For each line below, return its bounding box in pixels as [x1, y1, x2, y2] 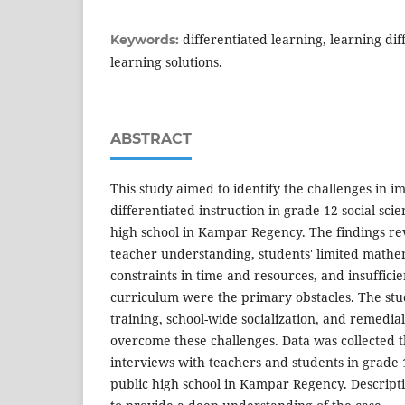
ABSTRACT [110, 129, 192, 147]
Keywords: [110, 31, 183, 48]
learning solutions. [110, 52, 222, 71]
